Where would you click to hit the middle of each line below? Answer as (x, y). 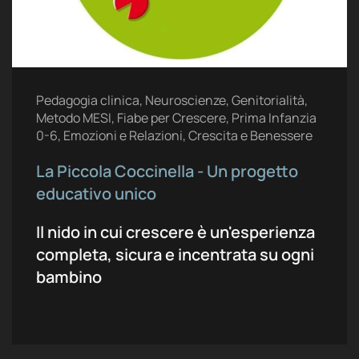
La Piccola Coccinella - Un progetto (167, 171)
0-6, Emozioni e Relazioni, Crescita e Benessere (174, 135)
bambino (69, 276)
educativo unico (96, 193)
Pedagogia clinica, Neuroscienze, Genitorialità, (172, 100)
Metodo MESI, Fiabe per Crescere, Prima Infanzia (176, 117)
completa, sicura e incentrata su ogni (175, 254)
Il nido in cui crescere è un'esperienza (175, 232)
